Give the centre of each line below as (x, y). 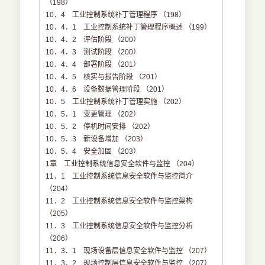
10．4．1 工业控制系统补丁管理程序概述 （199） (129, 28)
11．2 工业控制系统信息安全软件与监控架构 (119, 201)
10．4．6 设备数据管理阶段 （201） (107, 90)
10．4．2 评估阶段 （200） (93, 40)
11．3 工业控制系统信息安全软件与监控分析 (119, 226)
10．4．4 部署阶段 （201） (93, 65)
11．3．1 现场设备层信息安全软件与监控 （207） (129, 251)
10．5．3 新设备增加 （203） (97, 139)
